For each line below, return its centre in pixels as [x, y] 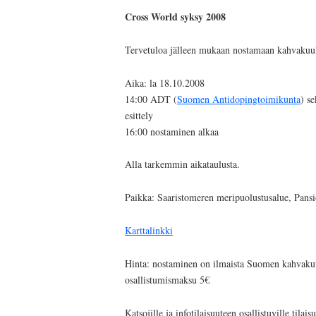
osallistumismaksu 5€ [167, 279]
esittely [139, 115]
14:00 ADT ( [151, 99]
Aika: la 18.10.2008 [165, 83]
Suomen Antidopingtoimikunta [239, 99]
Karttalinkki [149, 230]
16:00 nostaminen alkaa [172, 131]
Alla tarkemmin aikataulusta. [182, 164]
